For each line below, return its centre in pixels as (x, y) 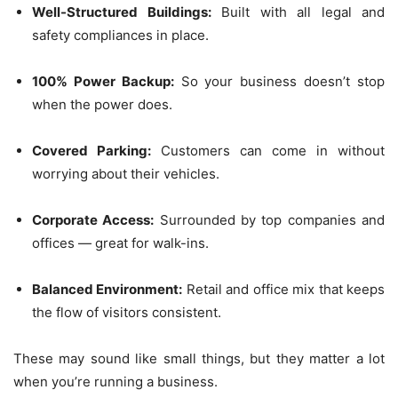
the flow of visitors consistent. (127, 312)
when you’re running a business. (115, 381)
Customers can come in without (268, 150)
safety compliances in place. (120, 35)
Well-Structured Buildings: (122, 12)
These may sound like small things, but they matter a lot (199, 358)
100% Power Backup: (103, 81)
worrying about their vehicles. (126, 173)
